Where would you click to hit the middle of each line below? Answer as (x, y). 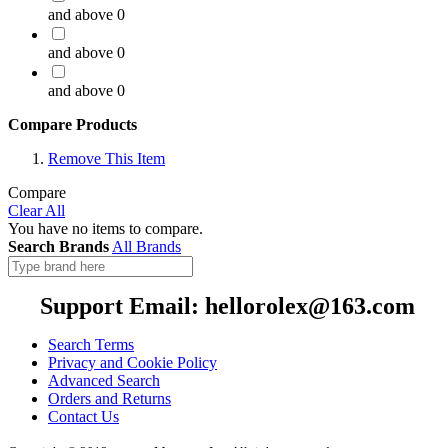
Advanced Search (104, 380)
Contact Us (83, 416)
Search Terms (91, 344)
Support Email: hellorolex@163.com (224, 305)
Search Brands (58, 246)
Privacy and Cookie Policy (132, 362)
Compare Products (72, 124)
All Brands (146, 246)
